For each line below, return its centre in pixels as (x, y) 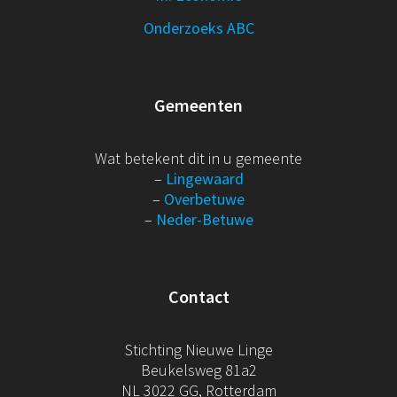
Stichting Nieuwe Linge (198, 349)
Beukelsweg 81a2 (198, 370)
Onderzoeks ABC (198, 27)
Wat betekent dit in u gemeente (198, 158)
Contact (198, 296)
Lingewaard (204, 178)
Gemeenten (198, 105)
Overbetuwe (204, 198)
